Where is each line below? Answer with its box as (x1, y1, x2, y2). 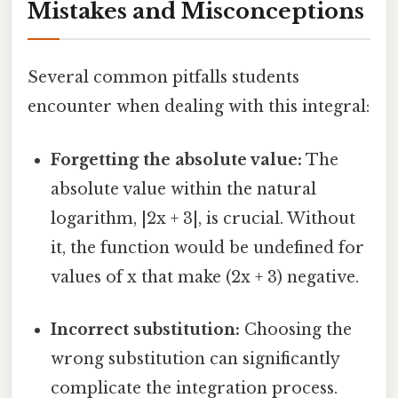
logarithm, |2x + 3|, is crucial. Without (51, 208, 356, 228)
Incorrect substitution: (51, 319, 241, 339)
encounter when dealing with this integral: (28, 97, 370, 117)
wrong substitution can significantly (51, 348, 340, 369)
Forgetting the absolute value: (51, 149, 303, 170)
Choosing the (240, 319, 353, 339)
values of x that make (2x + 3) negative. (51, 267, 360, 287)
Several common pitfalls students (28, 68, 299, 88)
